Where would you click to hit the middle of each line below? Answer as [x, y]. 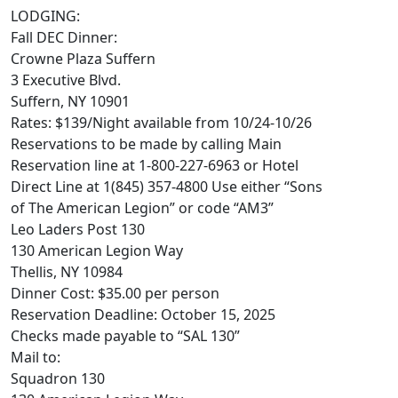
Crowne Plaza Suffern [83, 58]
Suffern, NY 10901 [70, 101]
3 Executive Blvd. [66, 80]
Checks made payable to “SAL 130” [125, 335]
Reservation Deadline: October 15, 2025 [143, 314]
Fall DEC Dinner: [64, 37]
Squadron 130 [58, 378]
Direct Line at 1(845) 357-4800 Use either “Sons [167, 186]
